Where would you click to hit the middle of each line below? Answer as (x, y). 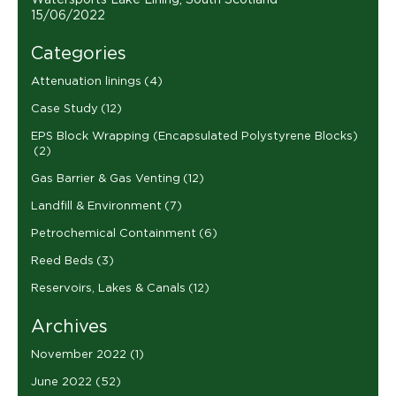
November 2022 (78, 355)
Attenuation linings (86, 82)
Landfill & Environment (96, 207)
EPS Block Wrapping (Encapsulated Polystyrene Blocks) (194, 137)
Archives (69, 327)
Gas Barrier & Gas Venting (105, 179)
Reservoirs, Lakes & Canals (108, 289)
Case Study (64, 110)
